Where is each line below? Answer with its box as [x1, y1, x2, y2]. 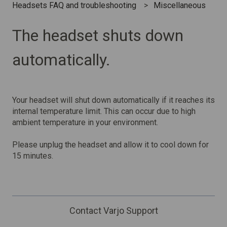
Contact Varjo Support [69, 205, 158, 216]
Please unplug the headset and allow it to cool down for [12, 140, 209, 150]
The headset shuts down [12, 26, 183, 46]
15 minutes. [12, 151, 53, 161]
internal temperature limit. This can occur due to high [12, 106, 196, 117]
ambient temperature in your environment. [12, 118, 158, 128]
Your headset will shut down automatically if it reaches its [12, 95, 215, 105]
